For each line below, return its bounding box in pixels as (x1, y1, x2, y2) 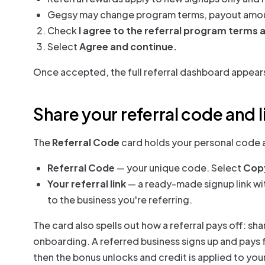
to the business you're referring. (47, 193, 192, 206)
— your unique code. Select (115, 161, 243, 174)
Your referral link (47, 177, 126, 190)
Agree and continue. (79, 40, 177, 53)
